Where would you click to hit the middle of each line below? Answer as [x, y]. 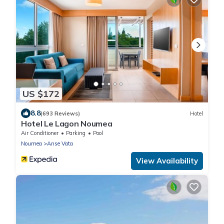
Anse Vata [60, 144]
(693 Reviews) [60, 113]
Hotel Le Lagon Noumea [67, 124]
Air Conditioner [40, 133]
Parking [76, 133]
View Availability [167, 161]
